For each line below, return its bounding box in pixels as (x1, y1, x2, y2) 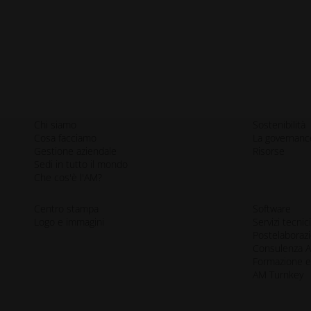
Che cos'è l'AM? (34, 170, 103, 184)
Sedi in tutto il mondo (34, 157, 128, 171)
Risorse (253, 144, 285, 158)
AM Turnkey (253, 267, 304, 281)
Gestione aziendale (34, 144, 117, 158)
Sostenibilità (253, 117, 306, 131)
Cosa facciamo (34, 131, 97, 144)
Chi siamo (34, 117, 77, 131)
